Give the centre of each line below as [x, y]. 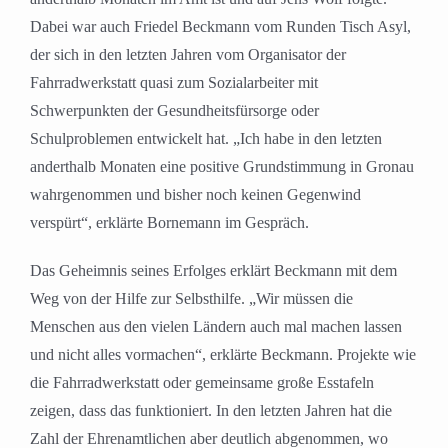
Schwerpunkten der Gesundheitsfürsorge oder [174, 111]
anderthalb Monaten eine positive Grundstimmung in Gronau [222, 167]
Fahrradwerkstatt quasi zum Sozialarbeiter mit [174, 83]
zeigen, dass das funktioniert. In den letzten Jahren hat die [211, 411]
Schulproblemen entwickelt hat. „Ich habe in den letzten [206, 139]
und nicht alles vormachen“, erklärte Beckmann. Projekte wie [223, 355]
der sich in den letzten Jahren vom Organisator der [188, 55]
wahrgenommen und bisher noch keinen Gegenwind [195, 195]
